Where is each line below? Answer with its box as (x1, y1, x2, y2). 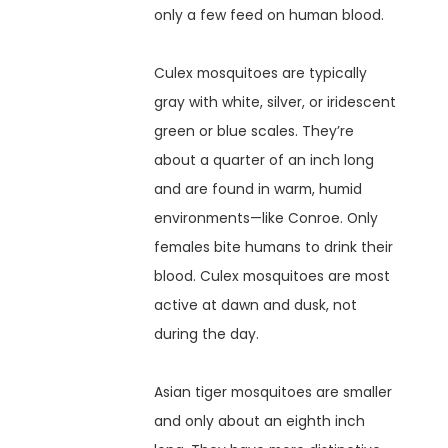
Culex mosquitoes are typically (154, 63, 368, 84)
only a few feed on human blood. (154, 5, 385, 26)
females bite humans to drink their (154, 237, 394, 258)
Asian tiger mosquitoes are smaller (154, 382, 393, 403)
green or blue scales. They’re (154, 121, 355, 142)
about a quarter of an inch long (154, 150, 375, 171)
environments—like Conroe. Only (154, 208, 379, 229)
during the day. (154, 324, 264, 345)
